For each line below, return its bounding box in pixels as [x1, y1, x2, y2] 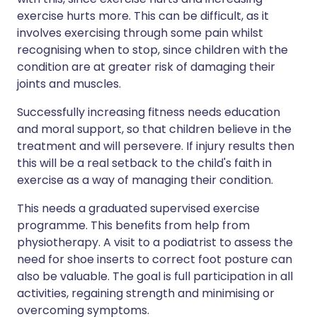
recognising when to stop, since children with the [17, 42, 288, 58]
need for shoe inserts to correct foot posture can [17, 251, 292, 267]
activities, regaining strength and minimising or [17, 285, 275, 301]
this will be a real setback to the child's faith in [17, 155, 272, 171]
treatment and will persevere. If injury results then [17, 138, 294, 154]
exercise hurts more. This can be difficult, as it [17, 8, 269, 24]
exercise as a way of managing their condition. [17, 172, 273, 188]
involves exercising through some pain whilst [17, 25, 263, 41]
